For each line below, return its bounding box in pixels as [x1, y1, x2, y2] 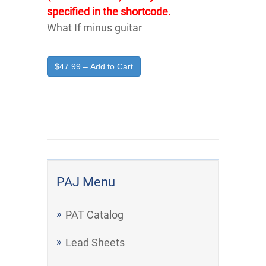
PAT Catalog [65, 208, 123, 221]
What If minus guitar [47, 21, 142, 34]
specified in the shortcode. [47, 5, 171, 18]
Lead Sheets [65, 236, 125, 249]
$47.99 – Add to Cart [55, 62, 133, 71]
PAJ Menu [56, 175, 115, 189]
